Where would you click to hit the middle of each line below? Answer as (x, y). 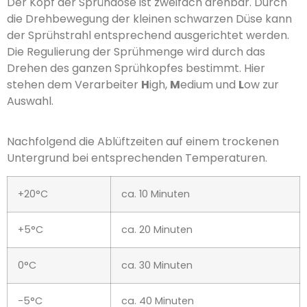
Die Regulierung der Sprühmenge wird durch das (136, 52)
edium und (209, 85)
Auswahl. (30, 101)
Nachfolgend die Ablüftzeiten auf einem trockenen (143, 141)
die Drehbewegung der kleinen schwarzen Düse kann (149, 19)
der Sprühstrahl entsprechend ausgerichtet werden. (148, 36)
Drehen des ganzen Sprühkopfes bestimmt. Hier (136, 69)
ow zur (261, 85)
